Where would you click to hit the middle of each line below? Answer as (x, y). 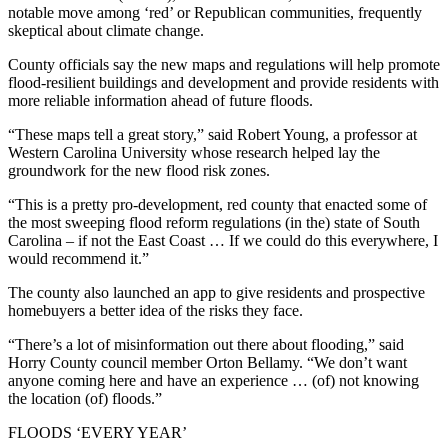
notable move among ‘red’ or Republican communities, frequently (215, 13)
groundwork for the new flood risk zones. (139, 171)
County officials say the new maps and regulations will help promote (224, 65)
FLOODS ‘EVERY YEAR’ (97, 433)
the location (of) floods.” (85, 399)
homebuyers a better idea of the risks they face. (155, 311)
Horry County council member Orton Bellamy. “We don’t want (207, 363)
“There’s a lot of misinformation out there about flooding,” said (206, 345)
